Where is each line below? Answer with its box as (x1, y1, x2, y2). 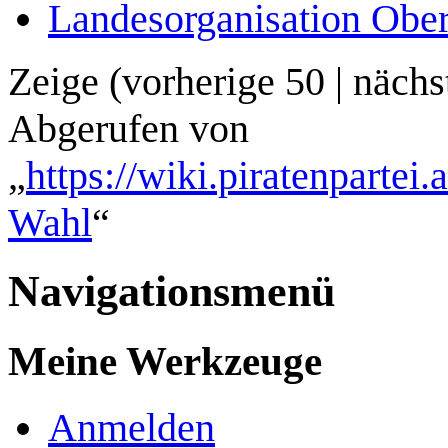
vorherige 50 (122, 59, 325, 105)
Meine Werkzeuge (8, 338, 322, 385)
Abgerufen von (8, 106, 249, 152)
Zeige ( (8, 59, 122, 105)
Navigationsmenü (8, 267, 335, 317)
